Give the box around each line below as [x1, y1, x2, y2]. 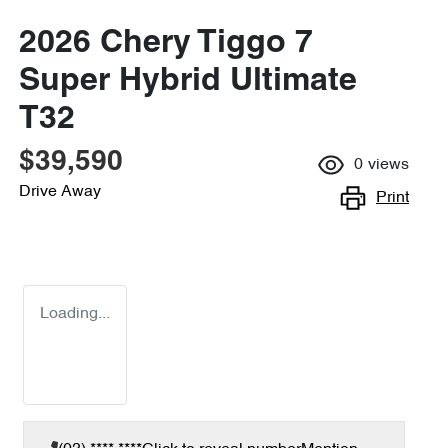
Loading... [40, 306, 110, 322]
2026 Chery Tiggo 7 [19, 29, 313, 59]
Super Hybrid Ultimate [19, 67, 357, 97]
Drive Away [19, 184, 101, 200]
